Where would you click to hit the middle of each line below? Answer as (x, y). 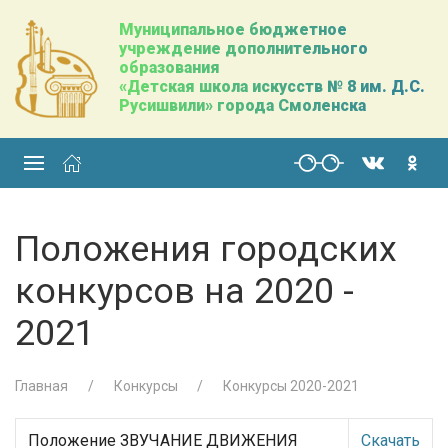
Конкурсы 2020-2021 (291, 386)
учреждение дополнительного (243, 48)
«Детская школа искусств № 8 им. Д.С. (271, 86)
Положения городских (206, 249)
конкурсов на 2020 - (184, 291)
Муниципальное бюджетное (232, 29)
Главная (41, 386)
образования (169, 67)
